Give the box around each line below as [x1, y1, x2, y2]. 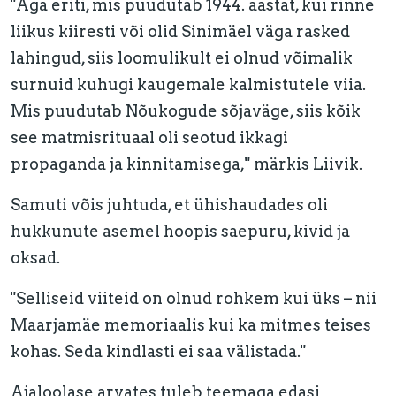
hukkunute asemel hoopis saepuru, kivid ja [11, 222, 350, 240]
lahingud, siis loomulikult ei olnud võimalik [11, 49, 353, 67]
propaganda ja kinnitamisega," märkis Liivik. [11, 155, 362, 173]
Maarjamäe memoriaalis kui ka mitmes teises [11, 316, 371, 334]
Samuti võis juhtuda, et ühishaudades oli [11, 195, 328, 214]
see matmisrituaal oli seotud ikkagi [11, 128, 288, 147]
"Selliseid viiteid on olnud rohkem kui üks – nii [11, 289, 377, 308]
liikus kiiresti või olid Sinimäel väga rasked [11, 22, 350, 41]
